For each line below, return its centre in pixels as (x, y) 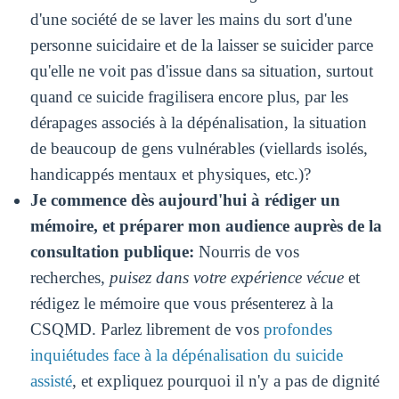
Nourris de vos (246, 251)
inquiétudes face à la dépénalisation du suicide (186, 354)
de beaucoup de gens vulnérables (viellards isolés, (199, 148)
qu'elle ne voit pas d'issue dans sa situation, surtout (201, 70)
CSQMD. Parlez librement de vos (144, 329)
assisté (51, 380)
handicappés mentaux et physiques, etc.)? (170, 174)
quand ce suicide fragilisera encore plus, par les (189, 96)
